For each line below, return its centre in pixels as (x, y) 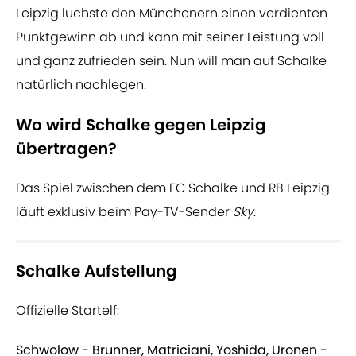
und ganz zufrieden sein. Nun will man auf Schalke (171, 61)
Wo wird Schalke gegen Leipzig (141, 125)
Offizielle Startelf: (68, 311)
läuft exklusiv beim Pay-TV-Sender (123, 212)
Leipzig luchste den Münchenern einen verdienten (172, 14)
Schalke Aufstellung (97, 271)
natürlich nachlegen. (81, 85)
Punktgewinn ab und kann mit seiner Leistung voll (170, 37)
